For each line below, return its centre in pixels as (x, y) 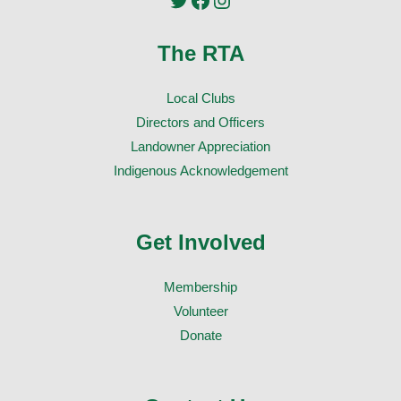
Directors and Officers (200, 122)
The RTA (200, 53)
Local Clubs (200, 98)
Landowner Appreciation (200, 146)
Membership (200, 287)
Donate (200, 335)
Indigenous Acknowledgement (200, 171)
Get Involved (200, 242)
